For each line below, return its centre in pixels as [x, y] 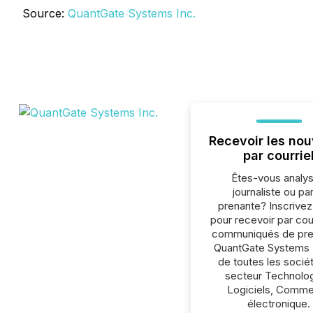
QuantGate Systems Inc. [132, 13]
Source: [45, 13]
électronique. [279, 304]
